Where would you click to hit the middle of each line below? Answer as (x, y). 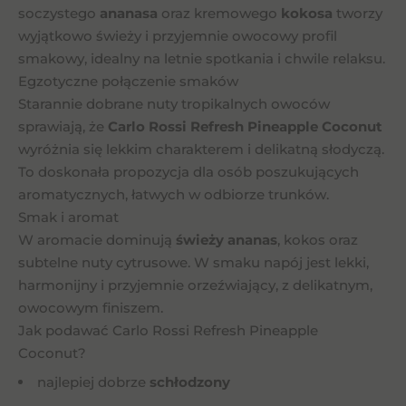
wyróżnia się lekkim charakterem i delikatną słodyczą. (201, 149)
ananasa (129, 13)
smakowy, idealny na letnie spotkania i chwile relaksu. (202, 58)
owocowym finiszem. (91, 308)
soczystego (59, 13)
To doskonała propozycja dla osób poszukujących (188, 172)
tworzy (358, 13)
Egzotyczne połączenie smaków (128, 81)
